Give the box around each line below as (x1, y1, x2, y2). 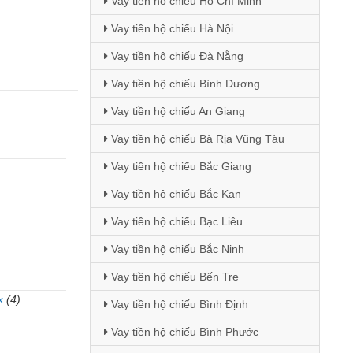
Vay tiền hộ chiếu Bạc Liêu (107, 215, 243, 228)
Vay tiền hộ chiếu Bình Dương (107, 77, 260, 90)
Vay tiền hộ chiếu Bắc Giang (107, 160, 251, 173)
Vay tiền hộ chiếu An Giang (107, 105, 245, 117)
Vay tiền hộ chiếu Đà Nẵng (107, 50, 243, 62)
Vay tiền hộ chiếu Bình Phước (107, 325, 258, 338)
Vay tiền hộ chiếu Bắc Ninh (107, 243, 244, 255)
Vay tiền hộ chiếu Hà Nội (107, 22, 233, 35)
